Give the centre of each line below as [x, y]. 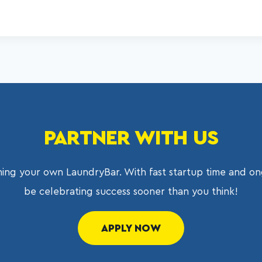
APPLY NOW [131, 228]
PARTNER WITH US [131, 138]
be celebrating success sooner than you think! [131, 192]
